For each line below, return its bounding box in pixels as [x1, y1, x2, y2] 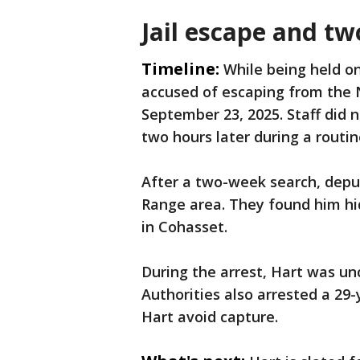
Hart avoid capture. [141, 307, 278, 326]
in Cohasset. [141, 217, 227, 236]
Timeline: [141, 58, 219, 80]
